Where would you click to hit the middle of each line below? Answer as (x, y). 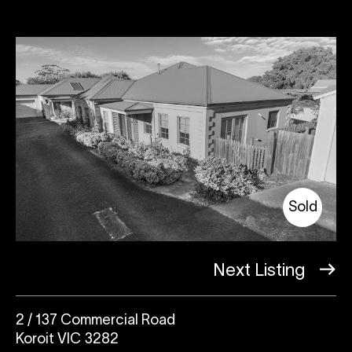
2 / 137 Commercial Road (95, 321)
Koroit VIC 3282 (67, 340)
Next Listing (261, 271)
